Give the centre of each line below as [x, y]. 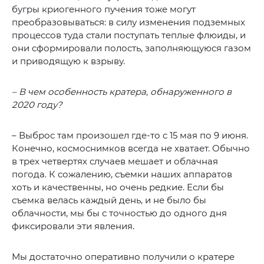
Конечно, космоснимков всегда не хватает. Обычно [131, 148]
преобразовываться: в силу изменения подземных [128, 22]
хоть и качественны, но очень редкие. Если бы [118, 187]
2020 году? [37, 104]
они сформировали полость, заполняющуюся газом [131, 48]
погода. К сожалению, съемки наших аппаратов [122, 174]
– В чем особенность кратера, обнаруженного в [122, 91]
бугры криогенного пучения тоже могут [104, 9]
